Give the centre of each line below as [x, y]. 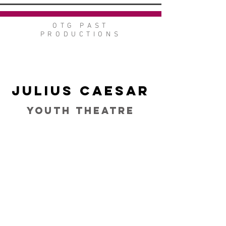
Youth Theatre [81, 110]
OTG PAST [81, 26]
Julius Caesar [81, 91]
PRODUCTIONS [81, 35]
